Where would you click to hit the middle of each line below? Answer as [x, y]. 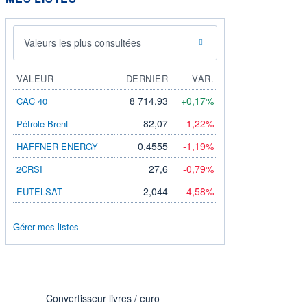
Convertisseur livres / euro [103, 298]
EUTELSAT [39, 191]
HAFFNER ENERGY [57, 146]
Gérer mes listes [46, 226]
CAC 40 [32, 101]
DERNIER [147, 78]
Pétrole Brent [42, 123]
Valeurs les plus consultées [83, 42]
